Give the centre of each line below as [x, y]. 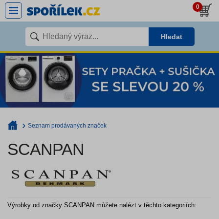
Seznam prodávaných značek [67, 126]
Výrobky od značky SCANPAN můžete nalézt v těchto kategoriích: [102, 205]
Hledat [171, 37]
